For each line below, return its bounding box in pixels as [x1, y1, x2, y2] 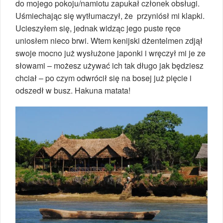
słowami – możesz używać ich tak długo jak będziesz [15, 60, 204, 72]
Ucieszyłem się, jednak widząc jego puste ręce [15, 22, 181, 34]
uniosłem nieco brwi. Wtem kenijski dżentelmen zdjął [15, 35, 203, 47]
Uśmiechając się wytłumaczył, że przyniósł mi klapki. [15, 10, 205, 22]
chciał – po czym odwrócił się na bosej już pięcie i [15, 72, 192, 84]
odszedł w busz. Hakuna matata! [15, 85, 130, 97]
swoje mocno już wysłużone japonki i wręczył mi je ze [15, 47, 206, 59]
